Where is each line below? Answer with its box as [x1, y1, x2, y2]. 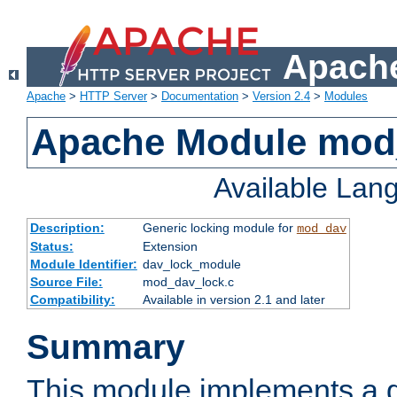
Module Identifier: [29, 257, 137, 272]
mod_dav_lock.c [142, 275, 234, 290]
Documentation [161, 90, 238, 104]
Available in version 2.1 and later [142, 292, 325, 307]
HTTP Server [80, 90, 147, 104]
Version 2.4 [253, 90, 310, 104]
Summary [27, 328, 185, 367]
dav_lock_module [142, 257, 241, 272]
